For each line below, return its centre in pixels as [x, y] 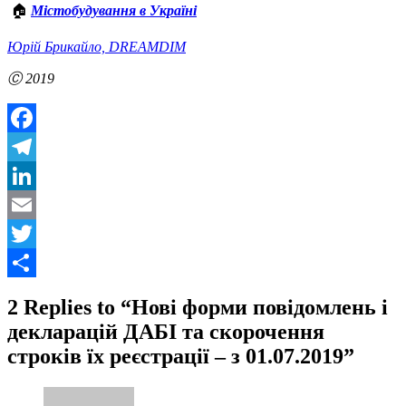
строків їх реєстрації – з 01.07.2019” [181, 356]
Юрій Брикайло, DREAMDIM [97, 46]
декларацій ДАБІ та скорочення [166, 331]
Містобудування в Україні [114, 10]
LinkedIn [34, 204]
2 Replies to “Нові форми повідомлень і [198, 307]
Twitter [28, 262]
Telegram [34, 175]
